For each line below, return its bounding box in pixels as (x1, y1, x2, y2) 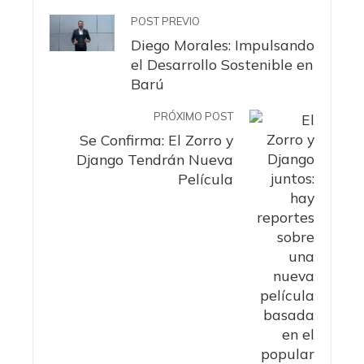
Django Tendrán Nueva (76, 150, 233, 169)
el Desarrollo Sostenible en (131, 55, 313, 74)
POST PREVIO (131, 15, 200, 28)
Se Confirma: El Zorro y (80, 131, 233, 149)
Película (178, 170, 233, 188)
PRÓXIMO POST (154, 110, 233, 123)
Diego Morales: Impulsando (131, 36, 314, 54)
